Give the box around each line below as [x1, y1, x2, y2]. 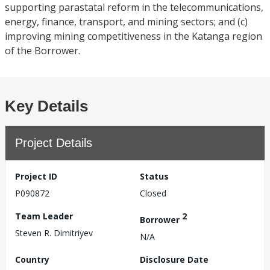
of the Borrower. [5, 44, 80, 57]
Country [15, 253, 49, 265]
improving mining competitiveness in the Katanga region [5, 30, 262, 43]
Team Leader [15, 210, 73, 222]
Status [140, 171, 169, 182]
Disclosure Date [140, 253, 209, 265]
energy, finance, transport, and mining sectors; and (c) [5, 15, 248, 28]
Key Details [5, 97, 88, 115]
